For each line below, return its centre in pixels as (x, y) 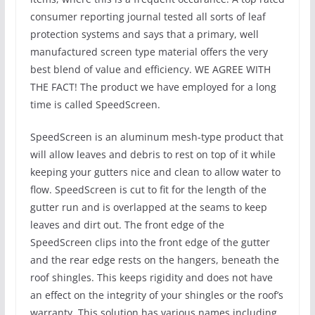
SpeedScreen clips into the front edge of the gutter (150, 243)
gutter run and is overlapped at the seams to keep (148, 207)
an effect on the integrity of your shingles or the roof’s (156, 295)
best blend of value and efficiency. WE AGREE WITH (150, 70)
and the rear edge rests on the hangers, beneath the (154, 260)
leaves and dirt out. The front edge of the (127, 225)
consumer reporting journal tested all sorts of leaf (148, 17)
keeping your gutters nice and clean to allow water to (155, 172)
